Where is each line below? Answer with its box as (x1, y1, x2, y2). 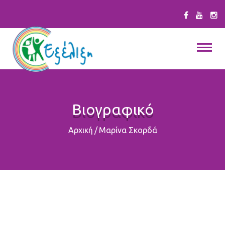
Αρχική (68, 126, 93, 135)
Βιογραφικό (71, 101, 154, 118)
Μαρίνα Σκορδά (98, 126, 157, 135)
